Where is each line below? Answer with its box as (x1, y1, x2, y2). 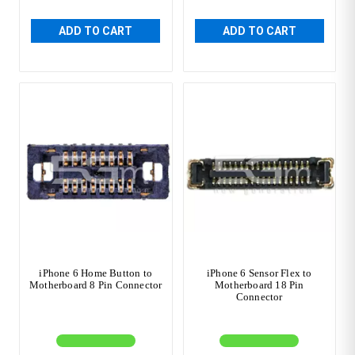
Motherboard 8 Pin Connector (29, 278, 162, 291)
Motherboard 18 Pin (214, 278, 304, 291)
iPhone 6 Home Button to (39, 266, 153, 279)
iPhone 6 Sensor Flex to (206, 266, 312, 279)
